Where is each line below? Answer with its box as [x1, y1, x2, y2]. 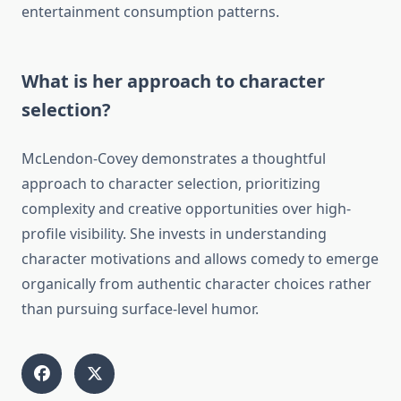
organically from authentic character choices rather [21, 274, 371, 294]
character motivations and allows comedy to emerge [21, 249, 379, 269]
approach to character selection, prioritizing [21, 174, 320, 194]
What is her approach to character [21, 69, 325, 94]
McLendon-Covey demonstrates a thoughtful [21, 149, 326, 169]
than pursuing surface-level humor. [21, 299, 259, 320]
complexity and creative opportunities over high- [21, 199, 351, 219]
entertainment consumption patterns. [21, 2, 279, 22]
